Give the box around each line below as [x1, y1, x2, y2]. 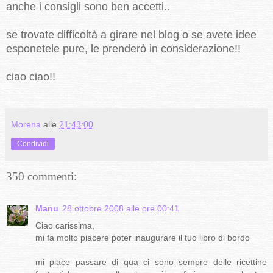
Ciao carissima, [35, 220, 94, 230]
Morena [11, 119, 41, 130]
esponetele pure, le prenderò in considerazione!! [6, 43, 241, 55]
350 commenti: [6, 170, 77, 183]
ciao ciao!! [6, 71, 55, 83]
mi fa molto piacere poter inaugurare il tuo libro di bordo [35, 232, 250, 243]
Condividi [17, 140, 49, 149]
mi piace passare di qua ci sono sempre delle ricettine [35, 257, 267, 267]
